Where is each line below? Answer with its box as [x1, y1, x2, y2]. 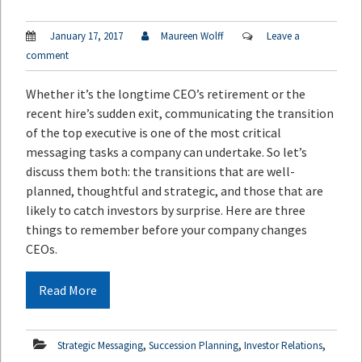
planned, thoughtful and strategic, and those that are [26, 183, 323, 200]
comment [26, 48, 69, 63]
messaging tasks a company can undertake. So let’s [26, 144, 307, 161]
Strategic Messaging [57, 339, 143, 353]
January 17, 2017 [48, 29, 123, 44]
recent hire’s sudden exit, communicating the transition [26, 105, 334, 122]
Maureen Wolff [161, 29, 224, 44]
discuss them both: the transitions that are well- [26, 163, 295, 180]
